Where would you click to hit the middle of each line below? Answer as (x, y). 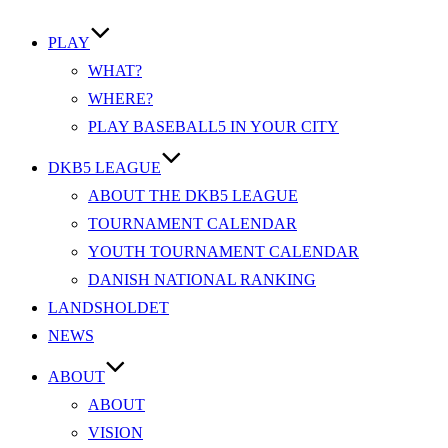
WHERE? (120, 98)
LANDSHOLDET (108, 307)
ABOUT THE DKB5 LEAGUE (193, 195)
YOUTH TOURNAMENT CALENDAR (223, 251)
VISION (115, 432)
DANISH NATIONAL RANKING (202, 279)
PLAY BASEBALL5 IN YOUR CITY (213, 126)
